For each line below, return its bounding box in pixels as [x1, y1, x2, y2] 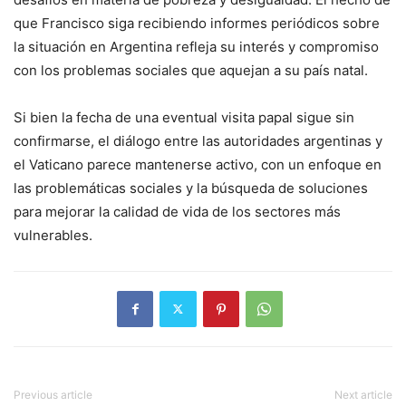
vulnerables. [14, 226, 92, 244]
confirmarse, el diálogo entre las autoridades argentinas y [14, 131, 382, 150]
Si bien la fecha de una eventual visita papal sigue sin [14, 108, 354, 126]
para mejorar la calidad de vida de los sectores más [14, 202, 341, 220]
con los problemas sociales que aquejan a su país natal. [14, 61, 368, 79]
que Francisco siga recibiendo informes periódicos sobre [14, 14, 380, 32]
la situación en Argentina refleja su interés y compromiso [14, 37, 379, 55]
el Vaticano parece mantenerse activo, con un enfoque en [14, 155, 382, 173]
